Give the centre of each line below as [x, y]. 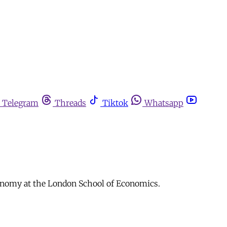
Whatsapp [164, 103]
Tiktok [115, 103]
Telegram [20, 103]
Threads [70, 103]
